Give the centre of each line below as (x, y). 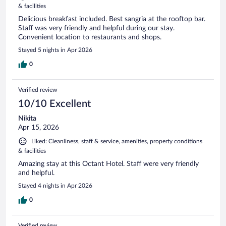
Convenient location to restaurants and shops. (90, 37)
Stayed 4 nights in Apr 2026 (55, 185)
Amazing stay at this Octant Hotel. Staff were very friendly (108, 164)
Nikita (27, 118)
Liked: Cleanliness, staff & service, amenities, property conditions (117, 141)
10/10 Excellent (54, 104)
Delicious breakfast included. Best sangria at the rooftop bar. (112, 19)
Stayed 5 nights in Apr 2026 (55, 50)
